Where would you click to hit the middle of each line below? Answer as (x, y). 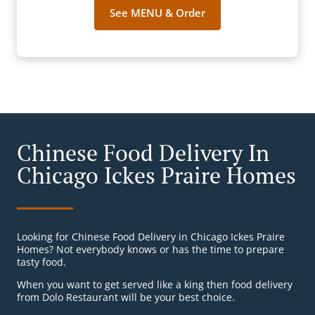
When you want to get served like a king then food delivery (155, 285)
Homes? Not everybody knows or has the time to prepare (150, 250)
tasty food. (41, 262)
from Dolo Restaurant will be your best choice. (126, 297)
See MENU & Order (157, 13)
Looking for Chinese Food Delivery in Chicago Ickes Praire (151, 237)
